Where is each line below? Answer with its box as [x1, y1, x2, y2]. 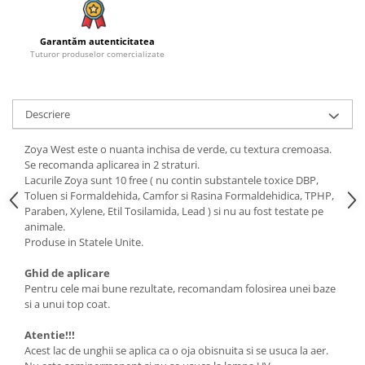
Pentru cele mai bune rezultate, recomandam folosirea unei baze [24, 281, 336, 297]
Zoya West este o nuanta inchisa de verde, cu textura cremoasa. [24, 142, 334, 157]
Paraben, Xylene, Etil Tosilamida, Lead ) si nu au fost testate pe [24, 204, 323, 219]
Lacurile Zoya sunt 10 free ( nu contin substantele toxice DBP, [24, 173, 319, 188]
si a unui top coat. [24, 297, 110, 312]
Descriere [25, 107, 70, 122]
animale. [24, 219, 68, 235]
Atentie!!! [24, 328, 75, 343]
